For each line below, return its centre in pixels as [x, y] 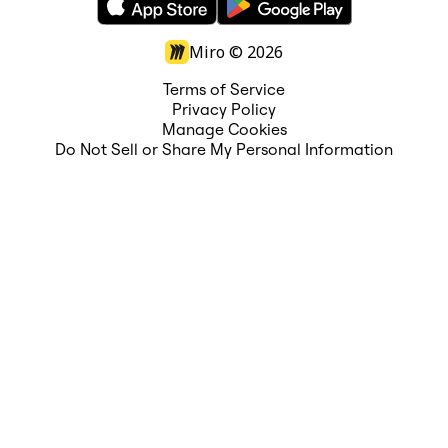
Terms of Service [224, 88]
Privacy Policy [224, 108]
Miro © [218, 51]
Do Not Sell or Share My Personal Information [224, 148]
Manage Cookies [224, 128]
